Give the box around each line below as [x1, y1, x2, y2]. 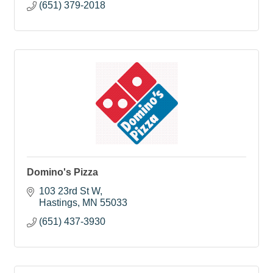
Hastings [39, 197, 77, 208]
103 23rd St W [39, 185, 100, 196]
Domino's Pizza [27, 166, 98, 177]
